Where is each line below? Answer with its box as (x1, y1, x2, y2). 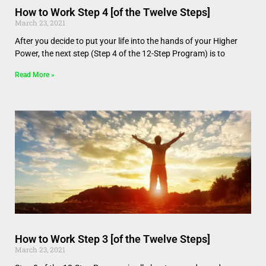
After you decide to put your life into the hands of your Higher (15, 36, 237, 46)
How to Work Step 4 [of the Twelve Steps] (15, 6, 210, 18)
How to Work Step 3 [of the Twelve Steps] (15, 233, 210, 245)
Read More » (15, 71, 55, 79)
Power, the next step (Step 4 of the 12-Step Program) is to (15, 49, 225, 58)
